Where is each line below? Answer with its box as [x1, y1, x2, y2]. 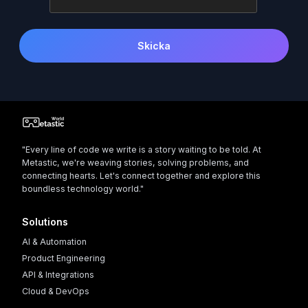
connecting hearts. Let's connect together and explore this [21, 170, 261, 181]
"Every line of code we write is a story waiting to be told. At [21, 144, 261, 155]
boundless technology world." [21, 183, 144, 194]
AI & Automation [21, 236, 87, 247]
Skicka [137, 39, 170, 52]
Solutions [21, 215, 68, 228]
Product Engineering [21, 253, 105, 264]
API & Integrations [21, 269, 94, 280]
